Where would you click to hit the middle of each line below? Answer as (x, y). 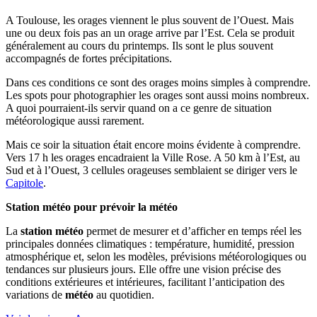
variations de (35, 294)
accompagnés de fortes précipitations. (89, 58)
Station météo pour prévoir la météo (92, 207)
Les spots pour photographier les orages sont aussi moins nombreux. (157, 95)
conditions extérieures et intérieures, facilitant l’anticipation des (145, 282)
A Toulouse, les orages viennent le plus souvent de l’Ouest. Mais (150, 20)
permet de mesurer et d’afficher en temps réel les (192, 231)
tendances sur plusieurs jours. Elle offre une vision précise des (143, 269)
